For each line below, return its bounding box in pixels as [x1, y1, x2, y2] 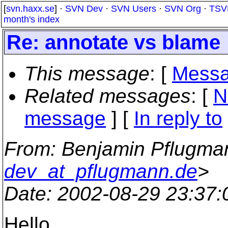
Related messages [24, 85, 191, 107]
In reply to [134, 107, 222, 129]
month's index [4, 14, 60, 24]
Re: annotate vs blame [7, 31, 220, 53]
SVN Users [111, 4, 156, 14]
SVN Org [164, 4, 201, 14]
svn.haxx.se [6, 4, 54, 14]
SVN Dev [65, 4, 103, 14]
